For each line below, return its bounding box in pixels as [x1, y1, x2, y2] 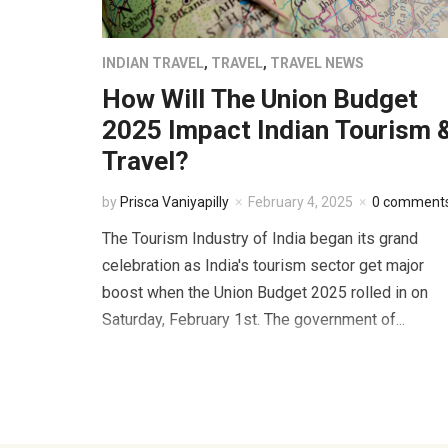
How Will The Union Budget [102, 83, 418, 114]
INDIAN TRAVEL [102, 54, 204, 71]
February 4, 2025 [248, 193, 353, 210]
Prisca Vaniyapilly [120, 193, 229, 210]
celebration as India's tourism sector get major [102, 255, 424, 275]
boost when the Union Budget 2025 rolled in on [102, 282, 428, 302]
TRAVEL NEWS [270, 54, 364, 71]
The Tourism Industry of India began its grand [102, 228, 418, 248]
